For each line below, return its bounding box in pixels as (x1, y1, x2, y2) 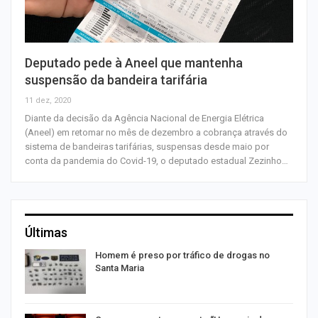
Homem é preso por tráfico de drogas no (95, 249, 270, 261)
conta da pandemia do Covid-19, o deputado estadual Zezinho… (25, 155, 288, 166)
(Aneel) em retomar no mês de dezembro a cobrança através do (25, 126, 287, 138)
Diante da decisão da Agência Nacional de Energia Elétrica (25, 112, 264, 124)
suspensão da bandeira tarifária (25, 72, 207, 87)
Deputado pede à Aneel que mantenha (25, 55, 243, 70)
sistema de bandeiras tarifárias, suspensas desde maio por (25, 141, 269, 152)
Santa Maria (95, 262, 144, 273)
